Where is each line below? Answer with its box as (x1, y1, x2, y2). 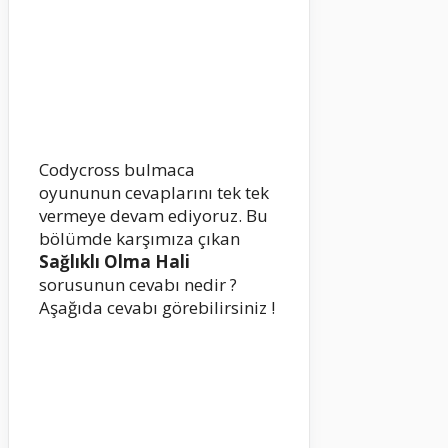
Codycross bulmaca (39, 158, 195, 182)
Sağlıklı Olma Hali (39, 250, 190, 274)
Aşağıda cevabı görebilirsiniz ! (39, 296, 275, 320)
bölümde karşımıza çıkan (39, 227, 240, 251)
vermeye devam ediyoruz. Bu (39, 204, 268, 228)
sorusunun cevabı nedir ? (39, 273, 237, 297)
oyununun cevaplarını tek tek (39, 181, 269, 205)
